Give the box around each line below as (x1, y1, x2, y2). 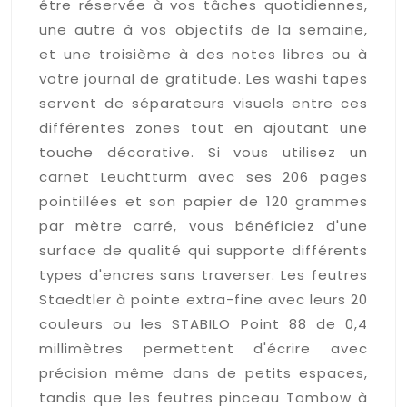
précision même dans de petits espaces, (39, 362, 368, 382)
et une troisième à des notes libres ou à (39, 44, 368, 64)
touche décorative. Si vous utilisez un (39, 142, 368, 162)
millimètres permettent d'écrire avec (39, 338, 368, 358)
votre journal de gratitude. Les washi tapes (39, 68, 368, 88)
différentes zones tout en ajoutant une (39, 117, 368, 137)
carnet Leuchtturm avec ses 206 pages (39, 166, 368, 186)
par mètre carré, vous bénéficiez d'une (39, 215, 368, 235)
